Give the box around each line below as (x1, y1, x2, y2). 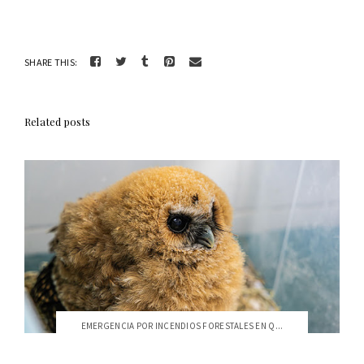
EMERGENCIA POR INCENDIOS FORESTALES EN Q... (80, 319, 284, 331)
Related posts (24, 114, 91, 128)
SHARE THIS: (24, 55, 78, 68)
